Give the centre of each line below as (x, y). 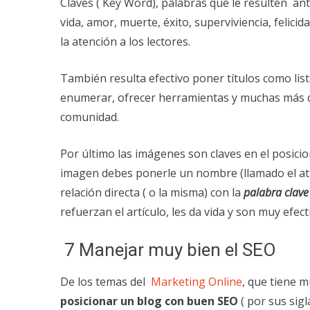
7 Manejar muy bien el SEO (168, 249)
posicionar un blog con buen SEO (149, 301)
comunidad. (90, 117)
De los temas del (104, 281)
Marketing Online (195, 281)
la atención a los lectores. (125, 41)
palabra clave (276, 192)
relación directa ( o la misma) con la (152, 192)
